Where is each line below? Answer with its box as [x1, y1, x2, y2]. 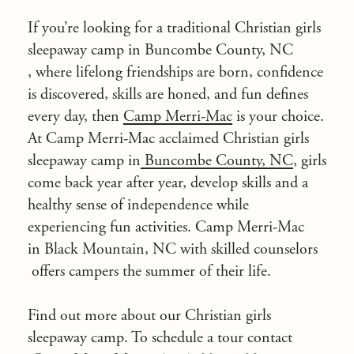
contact [247, 328, 292, 348]
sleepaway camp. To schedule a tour [28, 328, 247, 348]
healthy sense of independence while [28, 195, 249, 215]
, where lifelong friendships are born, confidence [28, 62, 323, 82]
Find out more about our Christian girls [28, 306, 271, 326]
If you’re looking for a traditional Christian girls [28, 18, 321, 38]
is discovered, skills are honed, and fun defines [28, 85, 308, 104]
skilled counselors [211, 239, 318, 259]
